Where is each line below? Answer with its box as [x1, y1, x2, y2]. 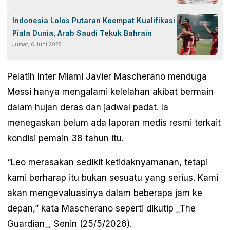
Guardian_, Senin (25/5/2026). [7, 218, 132, 229]
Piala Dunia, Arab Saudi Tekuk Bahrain [12, 28, 152, 37]
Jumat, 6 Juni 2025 [12, 41, 62, 47]
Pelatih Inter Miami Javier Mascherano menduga [7, 71, 207, 82]
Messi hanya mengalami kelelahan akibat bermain [7, 86, 214, 97]
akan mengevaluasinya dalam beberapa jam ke [7, 187, 202, 198]
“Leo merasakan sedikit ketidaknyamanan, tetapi [7, 157, 208, 167]
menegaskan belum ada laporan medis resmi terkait [7, 117, 221, 128]
